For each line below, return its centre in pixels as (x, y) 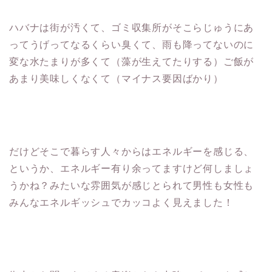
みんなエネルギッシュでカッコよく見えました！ (121, 202)
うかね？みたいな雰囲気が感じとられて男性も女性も (132, 185)
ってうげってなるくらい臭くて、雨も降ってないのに (132, 44)
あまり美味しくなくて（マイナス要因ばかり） (116, 78)
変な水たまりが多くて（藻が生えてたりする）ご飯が (132, 61)
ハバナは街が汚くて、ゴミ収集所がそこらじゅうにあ (132, 27)
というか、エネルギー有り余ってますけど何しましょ (132, 168)
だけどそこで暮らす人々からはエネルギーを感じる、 (132, 151)
